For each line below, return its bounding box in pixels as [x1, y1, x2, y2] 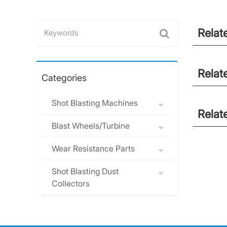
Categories [42, 72, 87, 83]
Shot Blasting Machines [52, 98, 138, 108]
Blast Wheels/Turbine [52, 121, 130, 131]
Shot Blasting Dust [52, 166, 119, 176]
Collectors [52, 178, 90, 188]
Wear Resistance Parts [52, 143, 135, 154]
